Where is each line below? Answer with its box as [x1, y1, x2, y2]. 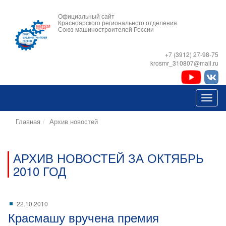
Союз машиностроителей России [58, 25, 154, 33]
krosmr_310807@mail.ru [150, 59, 218, 67]
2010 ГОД [13, 162, 66, 180]
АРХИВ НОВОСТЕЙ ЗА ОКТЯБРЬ [13, 149, 204, 166]
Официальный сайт [58, 12, 115, 20]
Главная [16, 117, 40, 126]
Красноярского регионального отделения [58, 18, 177, 27]
